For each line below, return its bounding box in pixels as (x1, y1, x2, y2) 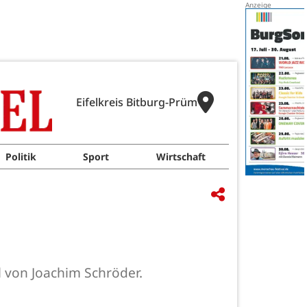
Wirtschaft (156, 150, 206, 163)
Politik (5, 150, 37, 163)
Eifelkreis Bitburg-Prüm (75, 95, 197, 110)
